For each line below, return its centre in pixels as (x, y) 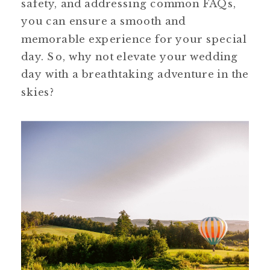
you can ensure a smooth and (104, 21)
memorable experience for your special (134, 39)
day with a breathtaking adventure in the (135, 74)
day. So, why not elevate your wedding (130, 57)
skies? (38, 92)
